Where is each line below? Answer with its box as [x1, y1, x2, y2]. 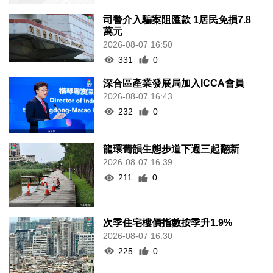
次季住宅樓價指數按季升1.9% [103, 217, 233, 228]
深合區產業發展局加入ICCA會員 [103, 77, 245, 88]
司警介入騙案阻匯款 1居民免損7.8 [103, 14, 252, 25]
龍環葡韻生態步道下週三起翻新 [103, 144, 240, 155]
